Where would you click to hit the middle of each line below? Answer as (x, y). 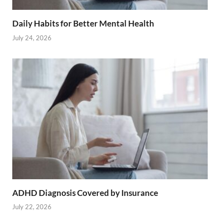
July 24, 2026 (32, 38)
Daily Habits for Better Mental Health (83, 24)
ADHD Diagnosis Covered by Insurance (85, 192)
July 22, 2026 (32, 207)
